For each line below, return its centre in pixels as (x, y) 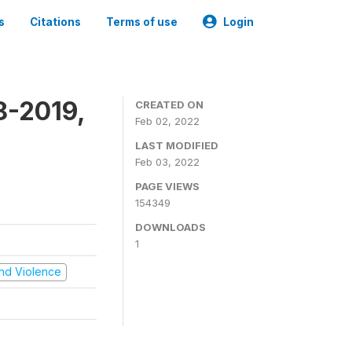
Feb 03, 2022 (167, 162)
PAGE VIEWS (167, 186)
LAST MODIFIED (177, 145)
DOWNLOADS (170, 227)
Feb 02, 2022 (167, 121)
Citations (55, 22)
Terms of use (142, 22)
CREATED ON (169, 104)
